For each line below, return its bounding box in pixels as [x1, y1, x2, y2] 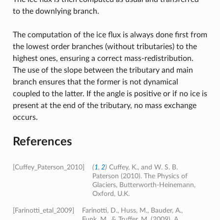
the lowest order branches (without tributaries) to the [12, 42, 197, 51]
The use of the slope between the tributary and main [12, 66, 193, 74]
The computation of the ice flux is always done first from [12, 30, 207, 39]
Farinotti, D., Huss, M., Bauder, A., [82, 206, 183, 214]
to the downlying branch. [12, 7, 99, 15]
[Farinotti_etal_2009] [12, 206, 74, 214]
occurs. [12, 113, 38, 121]
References [12, 136, 72, 148]
